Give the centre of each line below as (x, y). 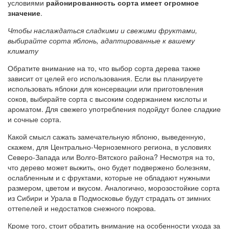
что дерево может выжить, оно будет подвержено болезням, (109, 167)
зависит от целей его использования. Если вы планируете (105, 78)
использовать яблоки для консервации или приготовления (106, 88)
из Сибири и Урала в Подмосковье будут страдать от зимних (109, 198)
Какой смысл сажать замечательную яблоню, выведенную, (107, 136)
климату (23, 50)
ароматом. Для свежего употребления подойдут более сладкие (114, 109)
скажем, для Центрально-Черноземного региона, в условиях (109, 146)
